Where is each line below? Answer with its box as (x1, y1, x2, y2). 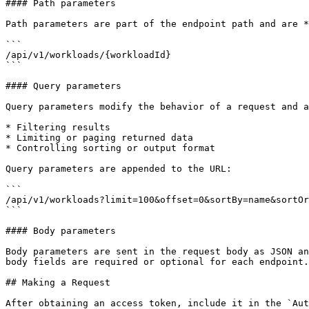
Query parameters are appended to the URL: (6, 163, 232, 174)
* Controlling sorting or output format (6, 143, 215, 153)
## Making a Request (6, 277, 110, 288)
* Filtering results (6, 122, 110, 132)
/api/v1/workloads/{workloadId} (6, 50, 171, 60)
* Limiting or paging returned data (6, 132, 193, 143)
